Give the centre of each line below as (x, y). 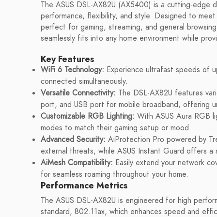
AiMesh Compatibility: (77, 163)
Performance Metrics (84, 185)
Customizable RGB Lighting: (88, 116)
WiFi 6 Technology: (72, 70)
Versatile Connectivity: (78, 93)
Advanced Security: (73, 139)
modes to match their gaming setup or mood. (116, 128)
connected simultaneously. (84, 81)
